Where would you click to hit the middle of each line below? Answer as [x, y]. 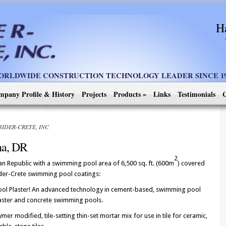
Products [127, 94]
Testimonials [196, 94]
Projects [94, 94]
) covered [191, 163]
